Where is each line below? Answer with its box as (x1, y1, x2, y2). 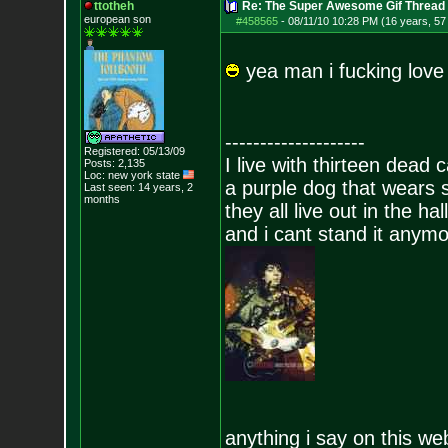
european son (83, 13, 151, 25)
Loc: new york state (83, 169, 183, 181)
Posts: (83, 157, 115, 169)
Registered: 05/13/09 (83, 145, 185, 157)
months (83, 193, 120, 205)
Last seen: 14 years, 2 (83, 181, 193, 193)
